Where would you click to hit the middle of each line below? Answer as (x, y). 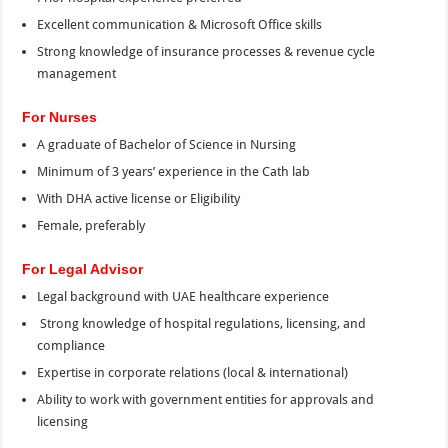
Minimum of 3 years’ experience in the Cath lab (174, 172)
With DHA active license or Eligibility (139, 199)
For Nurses (60, 117)
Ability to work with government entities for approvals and (206, 400)
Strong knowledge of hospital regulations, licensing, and (202, 324)
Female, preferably (91, 226)
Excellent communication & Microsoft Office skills (180, 25)
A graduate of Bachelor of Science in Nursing (167, 145)
